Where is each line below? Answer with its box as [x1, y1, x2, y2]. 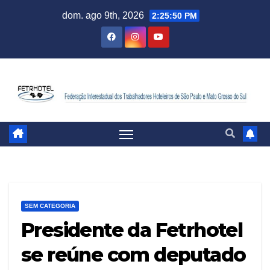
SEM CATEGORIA [25, 202, 75, 209]
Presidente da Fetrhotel [21, 218, 243, 242]
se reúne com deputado [21, 242, 246, 266]
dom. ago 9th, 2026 [61, 10, 146, 20]
